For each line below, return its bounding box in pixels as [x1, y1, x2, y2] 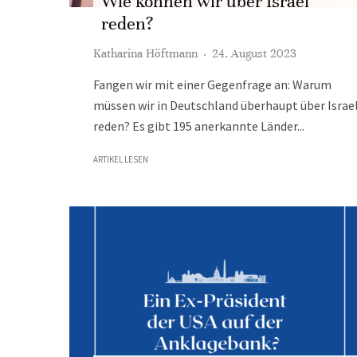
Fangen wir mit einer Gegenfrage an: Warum [93, 76, 331, 92]
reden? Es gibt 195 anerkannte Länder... [93, 118, 304, 134]
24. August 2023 [212, 46, 296, 61]
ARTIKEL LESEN [93, 154, 148, 165]
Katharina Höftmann [93, 46, 198, 61]
